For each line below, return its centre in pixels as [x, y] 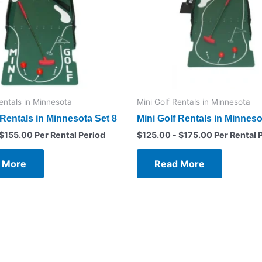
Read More [180, 164]
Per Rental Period [69, 135]
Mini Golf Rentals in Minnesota [194, 102]
